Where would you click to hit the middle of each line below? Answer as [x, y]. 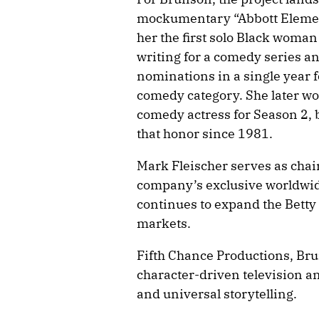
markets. [164, 223]
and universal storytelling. [217, 293]
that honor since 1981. [205, 133]
